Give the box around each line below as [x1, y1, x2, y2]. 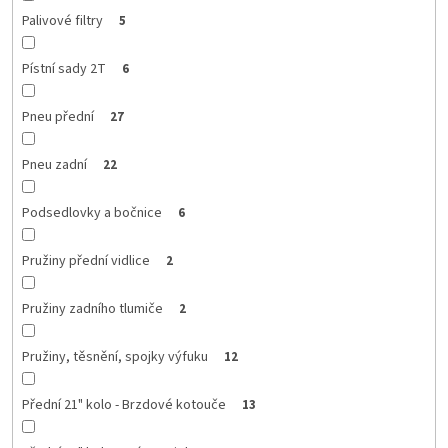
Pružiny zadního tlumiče [21, 298, 163, 319]
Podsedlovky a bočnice [21, 202, 162, 223]
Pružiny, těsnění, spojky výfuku [21, 346, 208, 367]
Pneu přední [21, 106, 94, 127]
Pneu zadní [21, 154, 87, 175]
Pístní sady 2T [21, 58, 106, 79]
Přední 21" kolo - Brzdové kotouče [21, 394, 226, 415]
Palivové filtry [21, 10, 103, 31]
